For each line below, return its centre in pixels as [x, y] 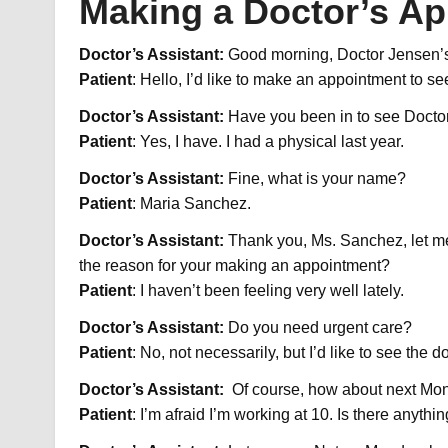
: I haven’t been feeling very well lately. [267, 291]
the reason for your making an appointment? [234, 266]
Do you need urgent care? [319, 328]
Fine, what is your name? [316, 179]
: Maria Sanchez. [191, 204]
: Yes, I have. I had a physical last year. [267, 142]
